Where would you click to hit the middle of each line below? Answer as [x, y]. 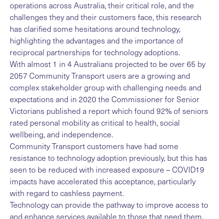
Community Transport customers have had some [94, 146]
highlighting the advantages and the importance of [97, 41]
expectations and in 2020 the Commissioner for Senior [105, 99]
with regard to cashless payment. [67, 193]
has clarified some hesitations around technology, [95, 29]
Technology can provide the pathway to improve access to [109, 205]
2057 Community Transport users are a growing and [100, 76]
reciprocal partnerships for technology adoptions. [95, 52]
